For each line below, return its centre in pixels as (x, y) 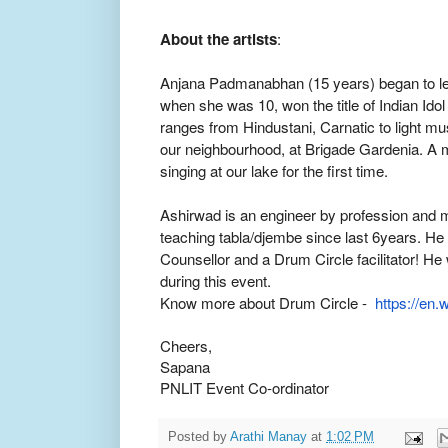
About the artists (218, 38)
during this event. (215, 280)
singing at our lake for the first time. (274, 170)
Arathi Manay (268, 437)
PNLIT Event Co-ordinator (244, 387)
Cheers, (186, 345)
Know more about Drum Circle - (267, 302)
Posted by (199, 437)
